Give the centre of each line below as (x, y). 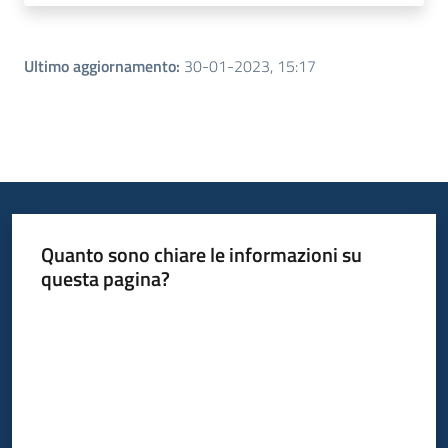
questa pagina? (105, 278)
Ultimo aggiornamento (100, 66)
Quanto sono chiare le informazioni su (201, 254)
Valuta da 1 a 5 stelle (100, 314)
